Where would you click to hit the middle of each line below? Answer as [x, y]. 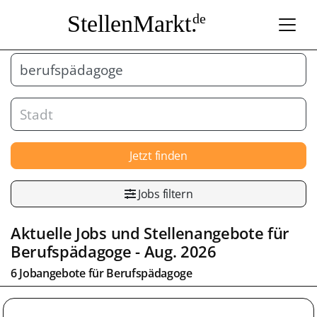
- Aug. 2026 [174, 251]
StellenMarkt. [132, 23]
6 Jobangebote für [59, 273]
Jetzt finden [158, 155]
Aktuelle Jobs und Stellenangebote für [150, 233]
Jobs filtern [164, 194]
